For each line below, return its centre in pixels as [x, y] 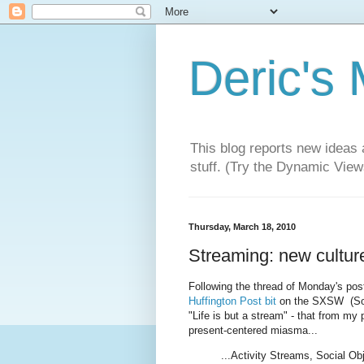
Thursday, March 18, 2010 [242, 227]
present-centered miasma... [253, 331]
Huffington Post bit [232, 301]
